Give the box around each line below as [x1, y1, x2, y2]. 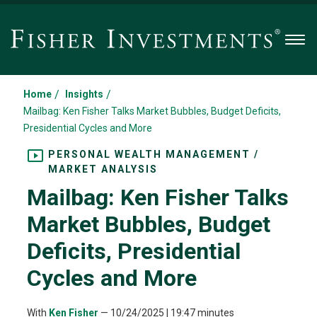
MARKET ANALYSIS [47, 163, 158, 175]
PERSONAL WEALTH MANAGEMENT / [47, 149, 259, 160]
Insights [65, 88, 103, 100]
